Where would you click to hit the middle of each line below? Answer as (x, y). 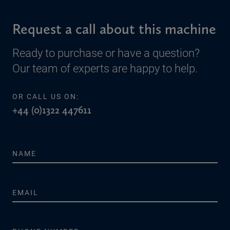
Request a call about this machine (114, 29)
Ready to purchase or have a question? (106, 53)
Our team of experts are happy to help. (105, 68)
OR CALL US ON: (46, 96)
